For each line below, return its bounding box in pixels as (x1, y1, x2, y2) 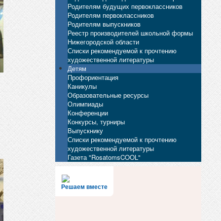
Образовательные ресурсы (68, 90, 149, 100)
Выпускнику (68, 125, 104, 135)
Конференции (68, 108, 109, 117)
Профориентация (68, 72, 119, 82)
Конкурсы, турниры (68, 116, 125, 126)
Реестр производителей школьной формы (68, 28, 193, 37)
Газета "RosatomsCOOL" (68, 152, 141, 162)
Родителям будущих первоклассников (68, 1, 183, 11)
